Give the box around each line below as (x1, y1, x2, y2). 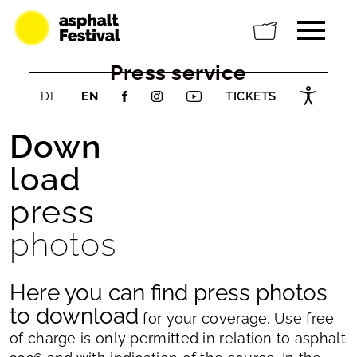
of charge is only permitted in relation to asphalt (10, 330, 346, 347)
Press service (110, 61, 247, 84)
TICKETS (226, 89, 277, 104)
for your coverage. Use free (139, 310, 335, 327)
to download (10, 303, 139, 329)
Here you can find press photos (10, 280, 328, 306)
